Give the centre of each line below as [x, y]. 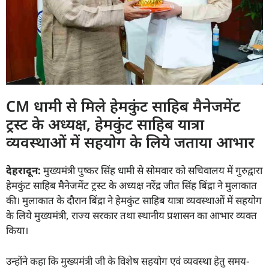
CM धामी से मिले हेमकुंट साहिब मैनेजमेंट [123, 106]
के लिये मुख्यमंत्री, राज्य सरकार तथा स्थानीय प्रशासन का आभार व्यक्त [131, 216]
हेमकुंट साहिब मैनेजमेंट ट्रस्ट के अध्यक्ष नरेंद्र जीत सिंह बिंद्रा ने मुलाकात [131, 186]
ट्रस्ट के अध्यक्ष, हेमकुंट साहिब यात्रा [105, 124]
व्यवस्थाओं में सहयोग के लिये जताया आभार [130, 142]
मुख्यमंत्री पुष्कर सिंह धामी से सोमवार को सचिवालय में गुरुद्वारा [152, 171]
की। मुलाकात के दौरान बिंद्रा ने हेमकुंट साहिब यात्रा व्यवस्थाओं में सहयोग [134, 201]
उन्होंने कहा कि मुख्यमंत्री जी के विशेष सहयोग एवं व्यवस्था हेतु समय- [128, 261]
